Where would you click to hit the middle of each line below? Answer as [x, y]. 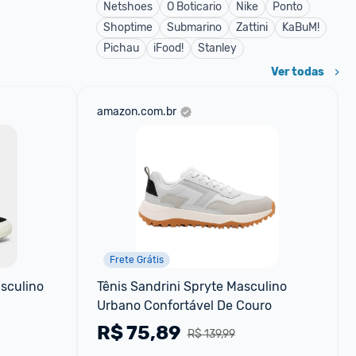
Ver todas [298, 72]
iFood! [168, 48]
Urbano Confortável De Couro [184, 306]
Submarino [194, 27]
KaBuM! [301, 27]
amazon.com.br [136, 112]
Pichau [121, 48]
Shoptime [128, 27]
